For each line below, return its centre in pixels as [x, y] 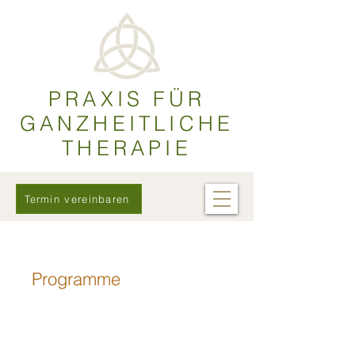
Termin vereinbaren [77, 199]
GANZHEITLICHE [127, 124]
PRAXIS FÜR [127, 99]
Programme [76, 279]
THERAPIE [127, 148]
